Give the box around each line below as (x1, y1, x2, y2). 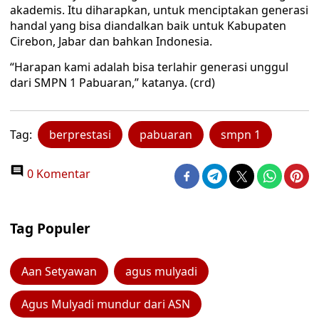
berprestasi (49, 127, 111, 142)
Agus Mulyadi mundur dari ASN (21, 296, 190, 312)
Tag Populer (10, 219, 90, 238)
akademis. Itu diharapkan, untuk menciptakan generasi (10, 2, 308, 18)
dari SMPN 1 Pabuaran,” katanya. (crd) (10, 75, 215, 90)
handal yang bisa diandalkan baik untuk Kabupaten (10, 18, 286, 33)
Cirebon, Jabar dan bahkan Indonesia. (10, 33, 212, 49)
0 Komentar (24, 166, 90, 182)
